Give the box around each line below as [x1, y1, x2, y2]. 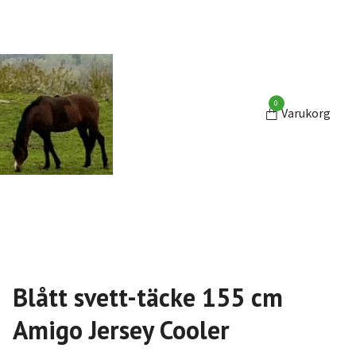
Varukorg [281, 105, 331, 122]
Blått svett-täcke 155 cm [12, 281, 283, 314]
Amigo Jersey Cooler [12, 313, 230, 346]
